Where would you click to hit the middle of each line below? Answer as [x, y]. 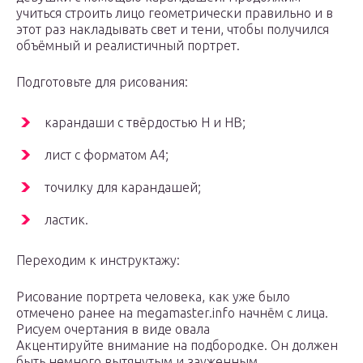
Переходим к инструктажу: [98, 260]
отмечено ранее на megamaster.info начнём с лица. [172, 312]
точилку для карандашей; [123, 187]
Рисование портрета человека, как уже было [153, 296]
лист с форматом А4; [107, 154]
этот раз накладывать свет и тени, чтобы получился [173, 29]
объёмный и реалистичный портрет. [128, 45]
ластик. [66, 219]
